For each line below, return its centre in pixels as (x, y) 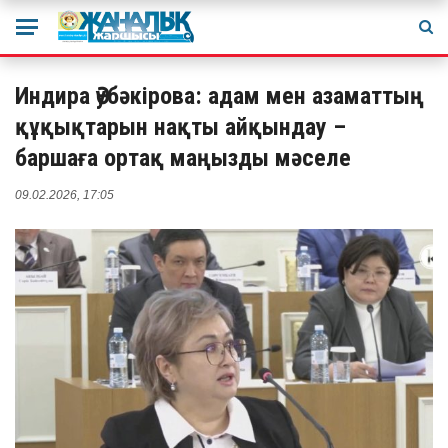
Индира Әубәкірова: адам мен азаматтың (219, 96)
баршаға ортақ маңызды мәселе (183, 158)
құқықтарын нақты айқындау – (180, 127)
